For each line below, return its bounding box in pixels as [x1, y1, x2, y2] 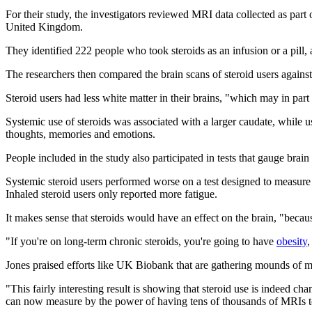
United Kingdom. [6, 20, 83, 33]
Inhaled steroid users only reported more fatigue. [6, 187, 217, 200]
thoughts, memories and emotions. [6, 127, 155, 140]
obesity [276, 235, 307, 247]
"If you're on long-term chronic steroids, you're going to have [6, 235, 276, 247]
